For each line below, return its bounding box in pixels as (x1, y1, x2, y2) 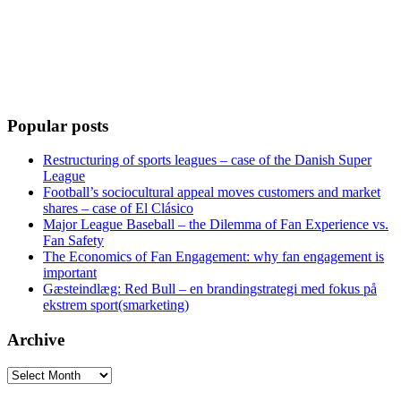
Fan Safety (43, 233, 104, 249)
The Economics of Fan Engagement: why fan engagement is (43, 249, 384, 265)
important (43, 265, 97, 281)
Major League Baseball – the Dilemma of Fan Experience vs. (43, 217, 388, 233)
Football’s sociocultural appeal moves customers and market (43, 184, 380, 200)
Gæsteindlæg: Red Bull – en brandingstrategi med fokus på (43, 281, 377, 297)
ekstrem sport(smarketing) (43, 297, 189, 313)
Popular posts (7, 115, 108, 135)
